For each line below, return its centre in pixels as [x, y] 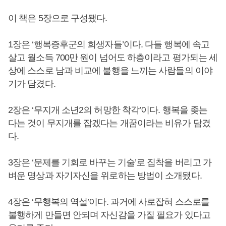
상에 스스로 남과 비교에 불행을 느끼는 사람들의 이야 [110, 71]
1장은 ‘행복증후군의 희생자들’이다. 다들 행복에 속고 [109, 45]
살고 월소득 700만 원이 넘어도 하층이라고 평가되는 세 [113, 58]
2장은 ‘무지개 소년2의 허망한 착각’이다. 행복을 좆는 [108, 110]
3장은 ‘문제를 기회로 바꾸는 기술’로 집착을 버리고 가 [110, 163]
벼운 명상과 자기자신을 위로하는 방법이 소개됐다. [106, 176]
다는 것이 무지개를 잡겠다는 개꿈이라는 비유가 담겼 [109, 123]
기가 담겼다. [33, 84]
